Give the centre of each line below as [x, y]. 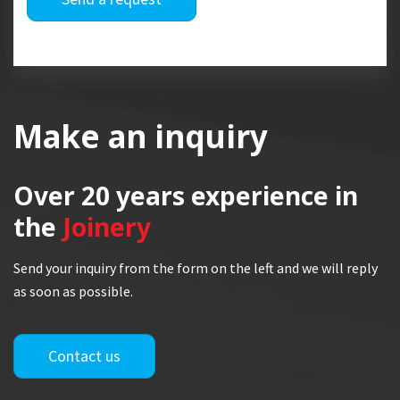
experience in [271, 196]
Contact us [84, 356]
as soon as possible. [73, 291]
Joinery [107, 227]
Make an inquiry [141, 136]
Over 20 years [99, 196]
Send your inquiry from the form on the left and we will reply [196, 268]
